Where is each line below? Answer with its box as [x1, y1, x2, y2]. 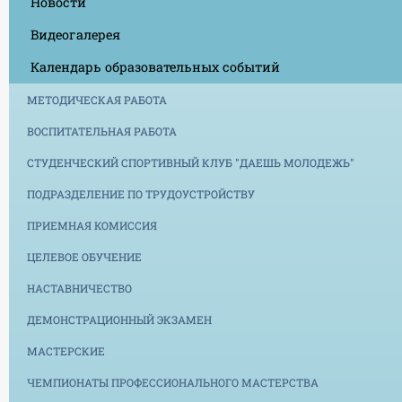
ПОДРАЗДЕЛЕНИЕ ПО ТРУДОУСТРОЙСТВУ [27, 186, 255, 201]
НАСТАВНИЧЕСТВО [27, 280, 132, 295]
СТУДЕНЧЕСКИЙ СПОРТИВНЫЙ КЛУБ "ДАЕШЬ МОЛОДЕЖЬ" [27, 154, 354, 170]
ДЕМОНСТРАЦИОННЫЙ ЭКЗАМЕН [27, 311, 212, 327]
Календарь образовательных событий [31, 57, 280, 75]
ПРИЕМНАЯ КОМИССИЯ [27, 217, 157, 232]
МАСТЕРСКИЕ [27, 343, 105, 358]
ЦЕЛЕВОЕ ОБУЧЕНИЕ [27, 249, 142, 264]
